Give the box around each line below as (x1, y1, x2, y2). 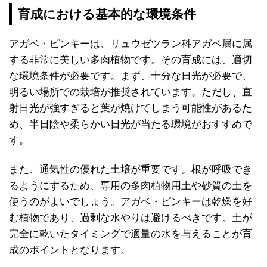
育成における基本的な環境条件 (18, 7, 197, 22)
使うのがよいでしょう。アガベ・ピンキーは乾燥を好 (9, 195, 252, 208)
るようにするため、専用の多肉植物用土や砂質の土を (9, 179, 252, 192)
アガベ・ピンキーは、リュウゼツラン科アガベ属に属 (9, 38, 252, 50)
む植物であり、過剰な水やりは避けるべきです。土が (9, 212, 252, 224)
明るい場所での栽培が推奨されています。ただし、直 (9, 86, 252, 98)
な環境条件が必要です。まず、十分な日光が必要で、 (9, 70, 252, 82)
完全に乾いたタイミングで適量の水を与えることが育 (9, 228, 252, 240)
